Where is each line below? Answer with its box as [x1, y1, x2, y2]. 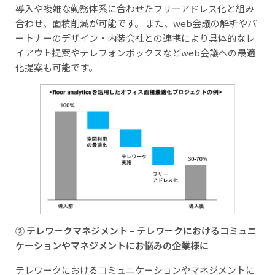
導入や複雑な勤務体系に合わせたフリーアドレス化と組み [15, 2, 254, 15]
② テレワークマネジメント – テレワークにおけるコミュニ [15, 224, 257, 238]
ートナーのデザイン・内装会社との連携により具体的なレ [15, 31, 255, 45]
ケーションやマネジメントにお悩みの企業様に [15, 239, 209, 252]
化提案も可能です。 [15, 61, 98, 74]
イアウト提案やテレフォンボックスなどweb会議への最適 [15, 46, 255, 60]
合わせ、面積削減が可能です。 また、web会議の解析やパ [15, 17, 257, 30]
